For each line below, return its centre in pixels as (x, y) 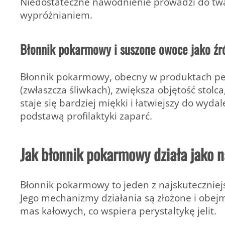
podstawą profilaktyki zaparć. (86, 116)
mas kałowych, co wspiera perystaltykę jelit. (118, 210)
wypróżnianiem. (56, 15)
